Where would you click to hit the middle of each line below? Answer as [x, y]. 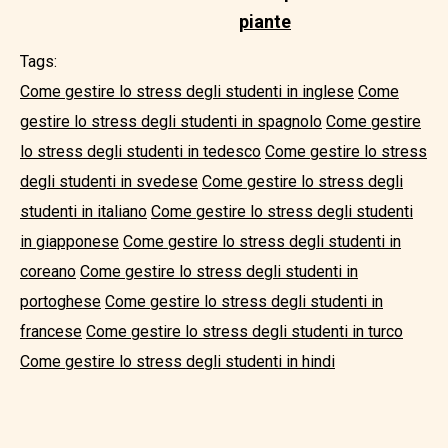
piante [265, 21]
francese [51, 331]
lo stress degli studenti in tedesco [140, 151]
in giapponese [69, 241]
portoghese [60, 301]
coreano [48, 271]
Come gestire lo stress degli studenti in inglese [187, 91]
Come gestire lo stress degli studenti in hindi [177, 361]
